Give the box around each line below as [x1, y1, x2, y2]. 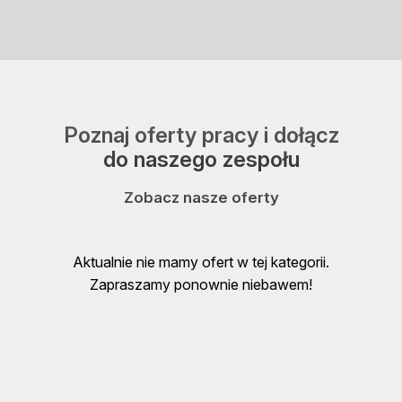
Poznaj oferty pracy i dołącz [63, 122, 339, 149]
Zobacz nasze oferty [123, 188, 279, 207]
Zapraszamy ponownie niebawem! [90, 275, 312, 294]
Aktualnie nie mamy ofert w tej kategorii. [73, 253, 329, 272]
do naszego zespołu [102, 146, 300, 173]
